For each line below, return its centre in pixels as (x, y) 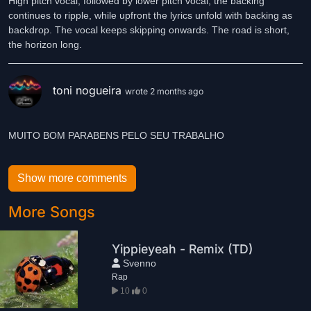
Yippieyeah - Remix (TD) (183, 249)
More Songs (52, 212)
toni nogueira (89, 91)
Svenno (138, 263)
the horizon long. (45, 44)
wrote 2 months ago (164, 92)
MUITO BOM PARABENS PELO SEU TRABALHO (116, 135)
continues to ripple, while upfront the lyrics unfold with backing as (150, 15)
